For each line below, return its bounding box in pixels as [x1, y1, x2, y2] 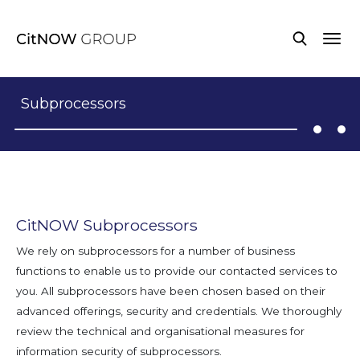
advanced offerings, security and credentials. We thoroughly [16, 304, 342, 317]
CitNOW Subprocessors [16, 215, 198, 235]
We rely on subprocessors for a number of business [16, 243, 295, 257]
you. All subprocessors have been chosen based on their [16, 284, 325, 297]
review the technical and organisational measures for [16, 324, 305, 337]
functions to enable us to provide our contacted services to [16, 264, 337, 277]
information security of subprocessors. [16, 344, 222, 358]
